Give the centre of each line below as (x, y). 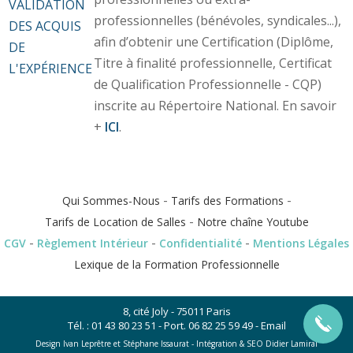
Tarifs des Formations (227, 200)
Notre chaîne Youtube (253, 221)
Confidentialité (201, 243)
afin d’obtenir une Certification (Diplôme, (213, 41)
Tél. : (79, 325)
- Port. (172, 325)
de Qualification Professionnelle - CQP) (207, 84)
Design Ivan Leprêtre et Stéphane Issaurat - (115, 343)
